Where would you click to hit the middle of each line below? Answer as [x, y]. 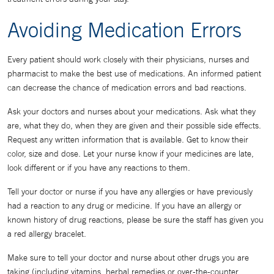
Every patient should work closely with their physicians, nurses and [128, 59]
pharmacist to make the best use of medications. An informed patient [134, 73]
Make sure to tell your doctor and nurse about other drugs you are [128, 257]
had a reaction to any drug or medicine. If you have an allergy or [124, 206]
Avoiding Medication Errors [124, 29]
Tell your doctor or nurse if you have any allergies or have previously [130, 191]
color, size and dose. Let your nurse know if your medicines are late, [131, 154]
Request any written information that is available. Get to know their [128, 139]
